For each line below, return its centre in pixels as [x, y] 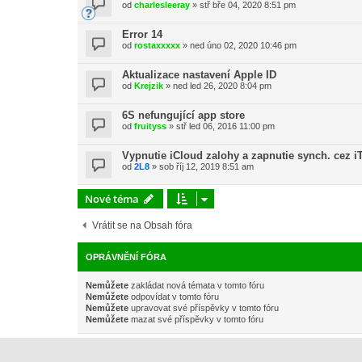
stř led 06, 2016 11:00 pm [225, 126]
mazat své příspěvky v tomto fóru [196, 319]
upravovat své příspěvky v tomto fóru [204, 308]
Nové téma [112, 199]
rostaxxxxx [157, 45]
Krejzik [149, 86]
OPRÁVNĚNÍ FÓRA [126, 257]
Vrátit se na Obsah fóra [142, 225]
